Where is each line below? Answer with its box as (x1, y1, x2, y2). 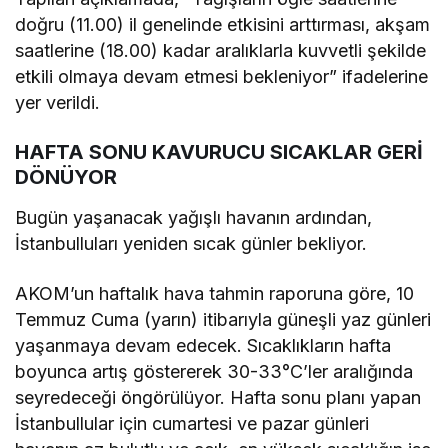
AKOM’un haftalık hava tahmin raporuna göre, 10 (15, 282, 415, 304)
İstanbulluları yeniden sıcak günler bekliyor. (15, 232, 368, 254)
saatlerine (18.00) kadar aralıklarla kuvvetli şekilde (15, 39, 427, 61)
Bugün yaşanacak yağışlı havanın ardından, (15, 206, 373, 228)
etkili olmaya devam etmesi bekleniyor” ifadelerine (15, 65, 429, 87)
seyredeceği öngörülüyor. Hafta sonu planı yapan (15, 386, 422, 408)
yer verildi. (15, 91, 101, 113)
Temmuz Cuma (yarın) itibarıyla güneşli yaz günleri (15, 308, 432, 330)
